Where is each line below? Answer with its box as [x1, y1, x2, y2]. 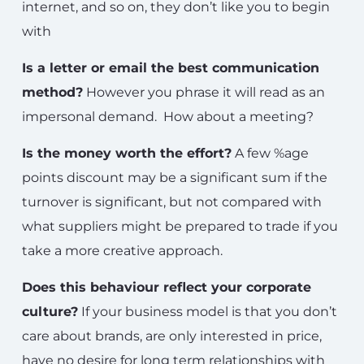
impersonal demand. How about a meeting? [22, 109, 314, 124]
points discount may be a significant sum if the [22, 170, 327, 185]
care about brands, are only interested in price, [22, 328, 322, 344]
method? [22, 84, 83, 100]
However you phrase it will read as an [83, 84, 325, 100]
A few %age [232, 145, 309, 161]
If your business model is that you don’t [78, 304, 337, 319]
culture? [22, 304, 78, 319]
